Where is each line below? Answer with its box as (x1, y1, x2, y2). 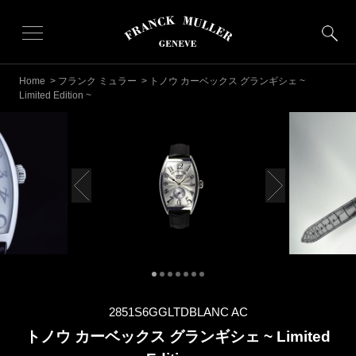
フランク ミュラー (58, 75, 139, 87)
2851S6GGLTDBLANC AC (108, 305, 248, 319)
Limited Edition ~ (19, 90, 91, 101)
